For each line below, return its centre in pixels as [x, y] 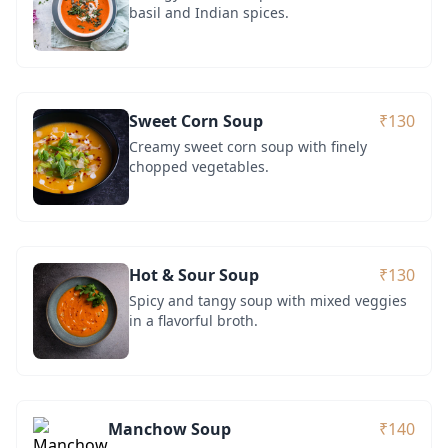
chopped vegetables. [199, 166]
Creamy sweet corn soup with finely [248, 146]
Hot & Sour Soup [194, 274]
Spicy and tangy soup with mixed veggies [268, 300]
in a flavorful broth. [193, 320]
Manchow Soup [169, 428]
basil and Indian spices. [209, 12]
